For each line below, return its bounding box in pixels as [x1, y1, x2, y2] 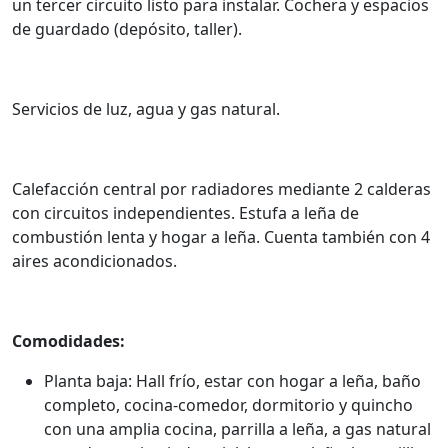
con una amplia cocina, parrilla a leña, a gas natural [44, 418, 431, 440]
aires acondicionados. [12, 250, 177, 272]
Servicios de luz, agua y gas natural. [12, 98, 280, 120]
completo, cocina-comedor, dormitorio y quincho [44, 394, 413, 416]
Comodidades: [12, 330, 125, 352]
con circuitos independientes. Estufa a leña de [12, 202, 359, 224]
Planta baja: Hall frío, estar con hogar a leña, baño [44, 370, 421, 392]
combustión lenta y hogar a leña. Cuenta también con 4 [12, 226, 430, 248]
